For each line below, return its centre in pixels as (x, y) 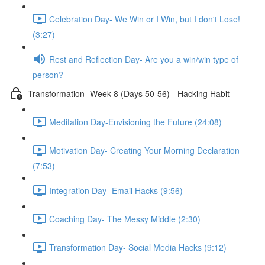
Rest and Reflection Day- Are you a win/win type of (144, 59)
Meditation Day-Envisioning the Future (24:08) (135, 122)
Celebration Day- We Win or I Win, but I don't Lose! (145, 19)
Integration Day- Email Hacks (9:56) (116, 190)
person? (48, 75)
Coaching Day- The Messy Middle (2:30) (125, 219)
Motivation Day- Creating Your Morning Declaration (144, 150)
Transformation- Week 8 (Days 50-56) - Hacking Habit (129, 93)
